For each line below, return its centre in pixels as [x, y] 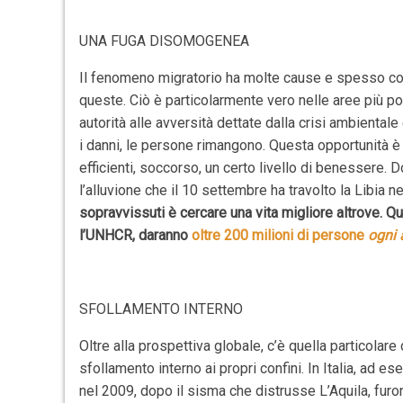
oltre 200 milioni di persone [280, 235]
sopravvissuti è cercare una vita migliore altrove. [231, 213]
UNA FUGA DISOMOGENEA [165, 41]
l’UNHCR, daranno [136, 235]
